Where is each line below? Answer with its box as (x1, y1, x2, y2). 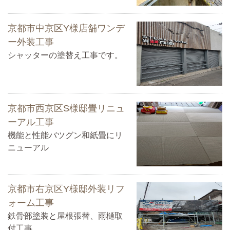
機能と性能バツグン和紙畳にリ (8, 131, 123, 140)
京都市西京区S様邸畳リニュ (8, 103, 125, 114)
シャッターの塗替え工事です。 (8, 50, 123, 60)
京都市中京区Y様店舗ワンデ (8, 23, 125, 33)
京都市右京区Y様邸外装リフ (8, 183, 125, 194)
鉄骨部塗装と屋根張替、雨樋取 (8, 211, 123, 220)
